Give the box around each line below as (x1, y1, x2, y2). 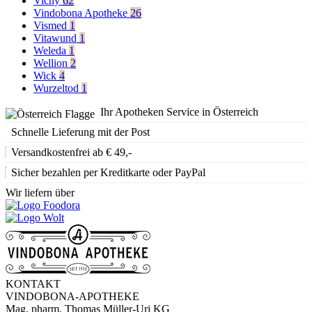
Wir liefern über (6, 186, 75, 198)
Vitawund (33, 31, 79, 44)
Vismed (33, 19, 70, 31)
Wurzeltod (33, 81, 81, 94)
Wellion (33, 56, 70, 69)
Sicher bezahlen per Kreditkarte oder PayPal (11, 166, 205, 178)
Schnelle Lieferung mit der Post (11, 125, 150, 138)
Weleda (33, 44, 69, 56)
